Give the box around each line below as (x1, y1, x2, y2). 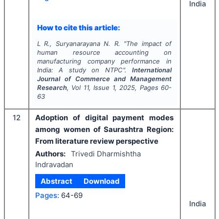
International (132, 66, 172, 74)
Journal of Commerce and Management (37, 74, 172, 83)
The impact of (126, 39, 172, 47)
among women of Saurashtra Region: (35, 124, 174, 134)
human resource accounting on (37, 48, 172, 56)
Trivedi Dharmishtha (70, 149, 141, 159)
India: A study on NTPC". (37, 66, 132, 74)
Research (37, 83, 67, 91)
